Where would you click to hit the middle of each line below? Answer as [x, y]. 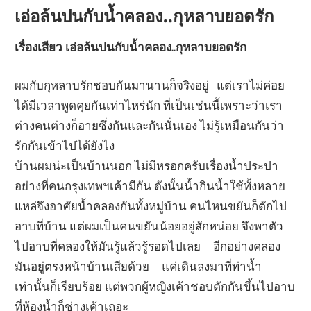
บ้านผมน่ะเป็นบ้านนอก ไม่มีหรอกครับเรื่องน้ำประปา [147, 165]
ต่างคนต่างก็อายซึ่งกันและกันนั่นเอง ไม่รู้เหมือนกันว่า [150, 125]
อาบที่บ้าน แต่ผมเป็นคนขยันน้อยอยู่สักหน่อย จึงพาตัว [149, 226]
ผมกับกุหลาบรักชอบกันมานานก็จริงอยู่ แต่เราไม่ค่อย [150, 85]
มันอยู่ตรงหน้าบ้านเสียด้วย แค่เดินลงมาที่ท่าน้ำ [138, 266]
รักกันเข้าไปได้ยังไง [65, 145]
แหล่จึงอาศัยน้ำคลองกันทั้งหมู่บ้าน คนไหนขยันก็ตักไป [151, 205]
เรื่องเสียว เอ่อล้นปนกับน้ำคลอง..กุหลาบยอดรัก [131, 47]
